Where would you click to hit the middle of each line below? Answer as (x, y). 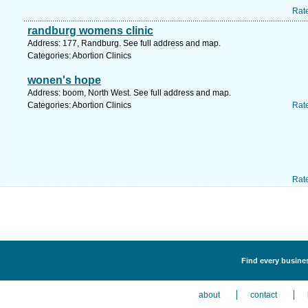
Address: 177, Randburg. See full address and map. (124, 43)
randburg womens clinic (90, 31)
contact (264, 295)
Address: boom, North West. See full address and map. (129, 93)
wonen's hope (64, 80)
